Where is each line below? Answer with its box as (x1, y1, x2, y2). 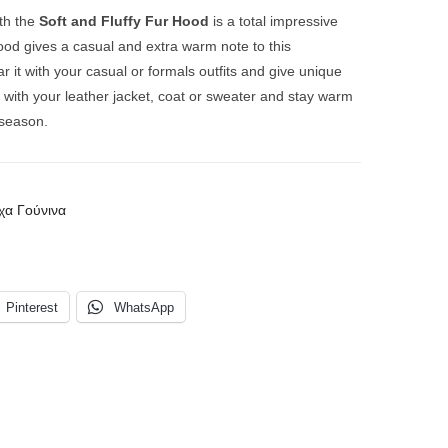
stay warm (284, 88, 353, 104)
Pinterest (6, 300, 58, 315)
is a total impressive (209, 13, 338, 29)
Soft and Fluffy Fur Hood (35, 13, 209, 29)
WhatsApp (114, 300, 174, 315)
